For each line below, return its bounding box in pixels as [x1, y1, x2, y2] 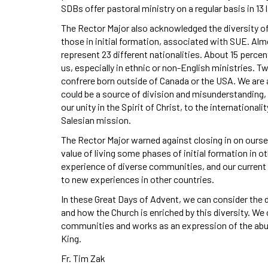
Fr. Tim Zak [61, 252, 105, 264]
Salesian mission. [61, 114, 131, 126]
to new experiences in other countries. [61, 173, 214, 185]
